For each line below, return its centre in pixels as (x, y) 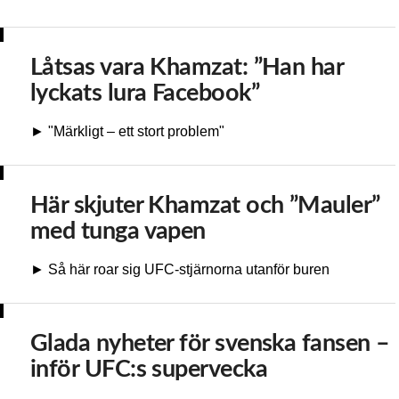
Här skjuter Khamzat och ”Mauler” (205, 206)
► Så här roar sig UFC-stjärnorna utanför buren (180, 270)
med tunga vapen (118, 232)
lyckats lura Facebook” (145, 94)
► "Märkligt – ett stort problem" (127, 132)
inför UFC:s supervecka (149, 370)
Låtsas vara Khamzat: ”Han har (187, 68)
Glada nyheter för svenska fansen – (210, 344)
